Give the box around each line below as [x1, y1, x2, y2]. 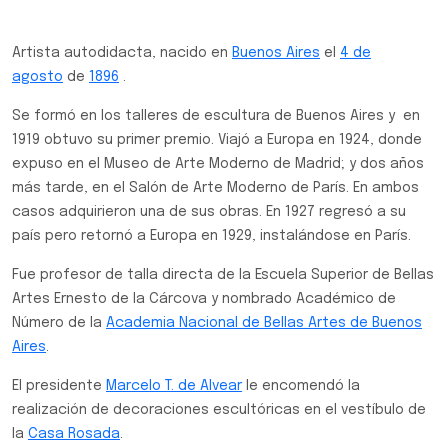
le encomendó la [242, 379, 360, 393]
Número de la [12, 316, 106, 330]
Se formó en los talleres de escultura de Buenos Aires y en [12, 109, 420, 123]
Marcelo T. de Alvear [106, 379, 242, 393]
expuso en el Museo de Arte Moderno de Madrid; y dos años [12, 157, 424, 171]
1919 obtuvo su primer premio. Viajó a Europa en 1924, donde [12, 133, 422, 147]
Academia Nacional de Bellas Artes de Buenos [106, 316, 422, 330]
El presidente [12, 379, 106, 393]
